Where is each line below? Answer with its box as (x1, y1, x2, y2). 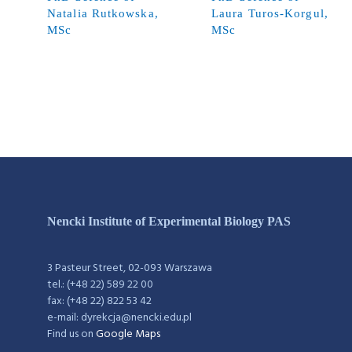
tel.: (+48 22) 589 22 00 (47, 276, 153, 294)
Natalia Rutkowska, (47, 7, 159, 20)
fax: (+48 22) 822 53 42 (47, 292, 152, 310)
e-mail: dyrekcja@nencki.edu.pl (47, 309, 192, 327)
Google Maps (96, 325, 160, 343)
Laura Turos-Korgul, (211, 7, 328, 20)
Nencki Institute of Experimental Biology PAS (47, 214, 291, 228)
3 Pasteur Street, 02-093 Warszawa (47, 259, 212, 277)
